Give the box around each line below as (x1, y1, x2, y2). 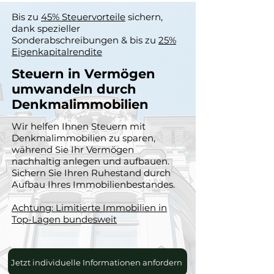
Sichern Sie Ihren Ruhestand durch (12, 167, 171, 179)
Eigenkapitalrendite (12, 46, 102, 57)
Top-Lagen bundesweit (12, 213, 117, 225)
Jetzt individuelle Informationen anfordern (10, 257, 182, 267)
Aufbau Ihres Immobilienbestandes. (12, 179, 175, 190)
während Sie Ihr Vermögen (12, 144, 134, 155)
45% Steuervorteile (41, 11, 125, 23)
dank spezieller (12, 23, 80, 34)
